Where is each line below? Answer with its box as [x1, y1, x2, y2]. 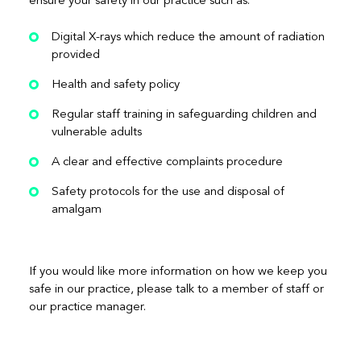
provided [51, 46, 100, 61]
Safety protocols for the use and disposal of [51, 183, 284, 198]
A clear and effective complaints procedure [51, 153, 283, 168]
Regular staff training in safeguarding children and [51, 106, 317, 121]
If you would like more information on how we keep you [28, 263, 327, 278]
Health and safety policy [51, 76, 180, 91]
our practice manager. [28, 298, 149, 313]
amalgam [51, 201, 102, 216]
